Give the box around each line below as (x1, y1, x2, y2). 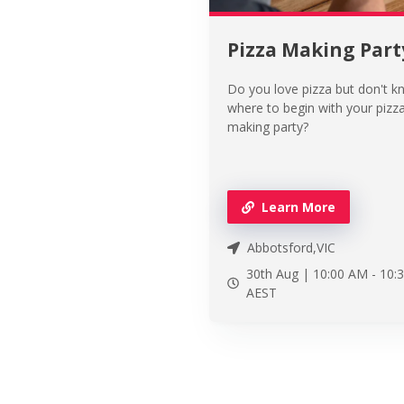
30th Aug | (245, 265, 313, 282)
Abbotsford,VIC (247, 239, 335, 256)
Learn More (262, 198, 335, 216)
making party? (227, 118, 308, 135)
